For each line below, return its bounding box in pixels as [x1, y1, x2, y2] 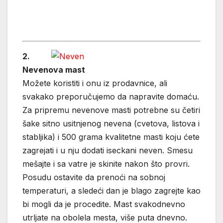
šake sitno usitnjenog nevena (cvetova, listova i [22, 118, 200, 129]
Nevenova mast [22, 65, 85, 75]
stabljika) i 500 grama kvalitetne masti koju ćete [22, 132, 200, 142]
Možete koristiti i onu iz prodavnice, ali [22, 78, 167, 89]
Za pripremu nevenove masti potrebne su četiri [22, 105, 200, 115]
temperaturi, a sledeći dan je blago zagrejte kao [22, 186, 201, 196]
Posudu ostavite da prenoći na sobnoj [22, 172, 165, 183]
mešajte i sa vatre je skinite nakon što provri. [22, 159, 190, 169]
